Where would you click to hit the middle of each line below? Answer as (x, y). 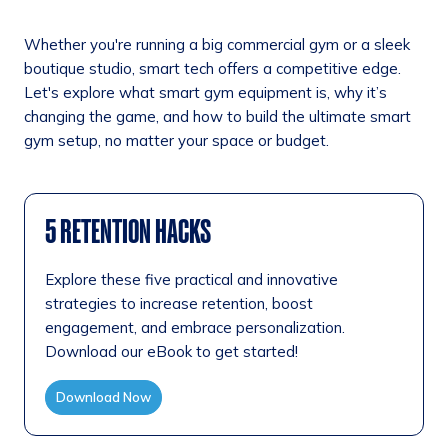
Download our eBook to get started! (171, 351)
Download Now (103, 396)
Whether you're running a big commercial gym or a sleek (217, 44)
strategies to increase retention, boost (179, 303)
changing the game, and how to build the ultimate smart (217, 116)
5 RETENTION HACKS (128, 230)
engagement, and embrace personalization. (195, 327)
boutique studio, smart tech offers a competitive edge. (212, 68)
